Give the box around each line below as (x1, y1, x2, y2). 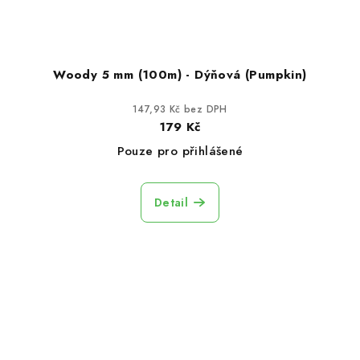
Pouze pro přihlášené (117, 142, 243, 161)
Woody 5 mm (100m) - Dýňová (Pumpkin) (53, 66, 307, 84)
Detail (153, 194, 189, 211)
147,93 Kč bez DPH (133, 102, 227, 117)
